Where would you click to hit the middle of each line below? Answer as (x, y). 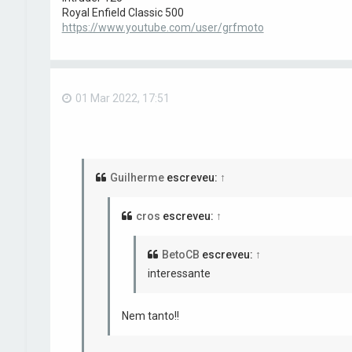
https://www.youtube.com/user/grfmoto (163, 28)
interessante (179, 273)
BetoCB (180, 254)
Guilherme (137, 177)
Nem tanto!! (150, 315)
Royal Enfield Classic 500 (123, 13)
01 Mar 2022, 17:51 (122, 99)
